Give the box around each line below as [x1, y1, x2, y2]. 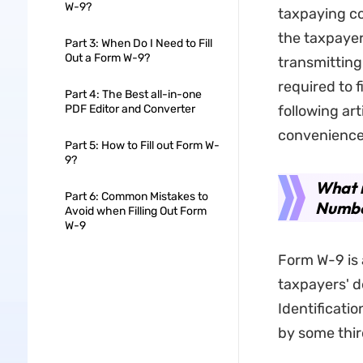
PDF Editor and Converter [64, 102, 195, 116]
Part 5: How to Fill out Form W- [64, 139, 220, 152]
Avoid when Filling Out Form [64, 204, 207, 218]
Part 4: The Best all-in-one [64, 88, 202, 101]
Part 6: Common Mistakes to [64, 190, 208, 203]
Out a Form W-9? [64, 51, 150, 65]
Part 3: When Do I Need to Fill [64, 36, 212, 50]
